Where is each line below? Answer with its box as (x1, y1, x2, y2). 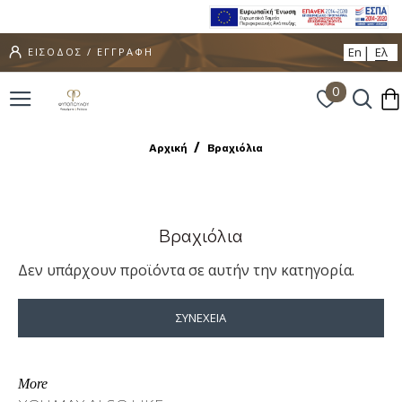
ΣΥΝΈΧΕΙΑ (176, 309, 226, 326)
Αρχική (148, 140, 187, 153)
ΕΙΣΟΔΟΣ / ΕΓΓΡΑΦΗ (28, 45, 153, 59)
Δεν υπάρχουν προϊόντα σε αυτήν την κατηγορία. (18, 259, 354, 280)
